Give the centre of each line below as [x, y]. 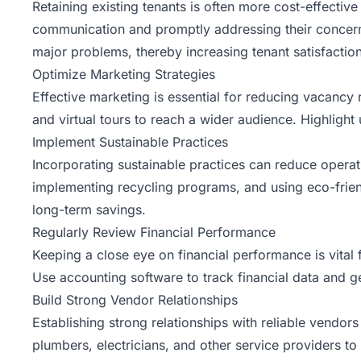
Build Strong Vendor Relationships [135, 299]
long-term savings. [89, 209]
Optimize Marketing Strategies [124, 74]
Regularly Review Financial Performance [154, 232]
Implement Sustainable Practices [130, 141]
